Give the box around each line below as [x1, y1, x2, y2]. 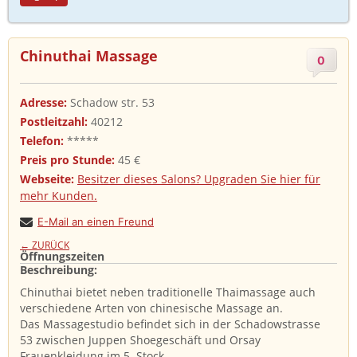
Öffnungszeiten [20, 249, 104, 264]
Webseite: [20, 171, 74, 186]
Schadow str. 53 [70, 95, 155, 110]
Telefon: [20, 133, 64, 148]
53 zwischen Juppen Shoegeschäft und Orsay [20, 332, 261, 347]
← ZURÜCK [20, 238, 69, 252]
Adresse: [20, 95, 70, 110]
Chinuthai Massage [20, 46, 158, 65]
